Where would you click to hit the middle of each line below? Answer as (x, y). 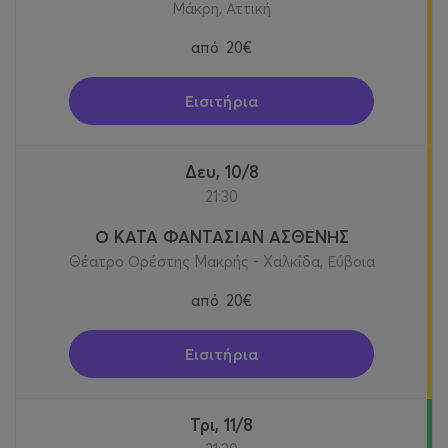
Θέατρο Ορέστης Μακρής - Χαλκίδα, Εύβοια (221, 261)
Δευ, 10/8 (227, 171)
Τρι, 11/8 (226, 424)
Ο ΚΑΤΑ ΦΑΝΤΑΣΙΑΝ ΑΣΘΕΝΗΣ (221, 236)
